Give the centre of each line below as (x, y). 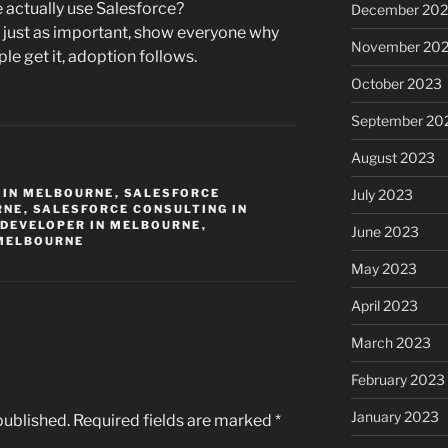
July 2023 (381, 195)
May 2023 (383, 269)
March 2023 (390, 343)
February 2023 (397, 380)
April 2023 (384, 306)
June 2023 (384, 232)
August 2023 (392, 158)
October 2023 (396, 84)
